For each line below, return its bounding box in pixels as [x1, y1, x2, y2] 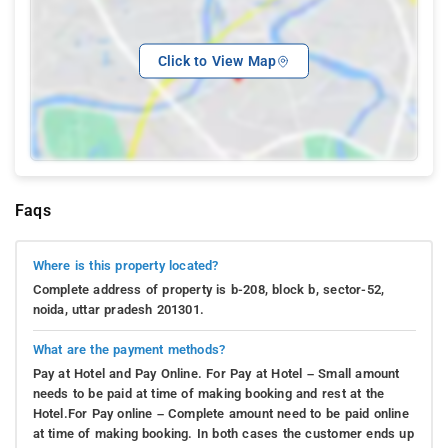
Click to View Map [157, 52, 277, 70]
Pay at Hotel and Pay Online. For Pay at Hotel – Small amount [32, 366, 400, 382]
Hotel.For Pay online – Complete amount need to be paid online [32, 406, 409, 422]
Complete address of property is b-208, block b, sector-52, [32, 282, 385, 298]
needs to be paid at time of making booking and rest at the [32, 386, 385, 402]
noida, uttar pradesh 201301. [32, 302, 205, 318]
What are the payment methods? [32, 342, 226, 358]
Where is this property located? [32, 258, 219, 274]
